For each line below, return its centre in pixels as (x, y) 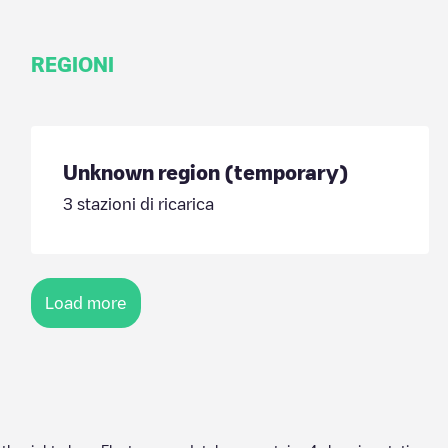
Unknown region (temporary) (205, 172)
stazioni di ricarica (143, 204)
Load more (85, 303)
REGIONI (72, 64)
